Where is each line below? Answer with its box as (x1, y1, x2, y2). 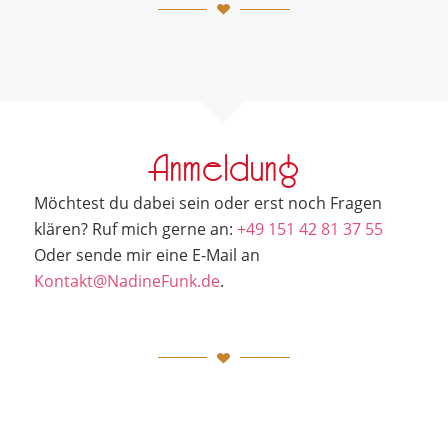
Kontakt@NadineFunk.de (33, 270, 220, 293)
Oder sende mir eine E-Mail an (33, 244, 260, 267)
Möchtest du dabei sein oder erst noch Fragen (33, 192, 382, 215)
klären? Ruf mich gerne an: (33, 218, 237, 241)
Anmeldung (147, 153, 301, 189)
